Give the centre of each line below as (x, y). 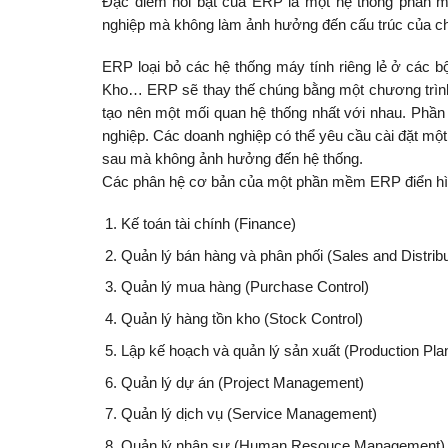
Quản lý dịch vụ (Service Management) (248, 414)
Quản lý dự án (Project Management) (242, 382)
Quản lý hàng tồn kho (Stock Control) (241, 319)
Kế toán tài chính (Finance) (208, 224)
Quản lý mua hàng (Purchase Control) (244, 287)
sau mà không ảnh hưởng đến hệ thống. (232, 159)
